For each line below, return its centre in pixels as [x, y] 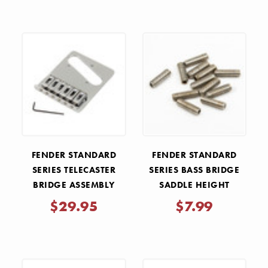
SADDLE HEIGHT [194, 185]
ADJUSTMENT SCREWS [194, 200]
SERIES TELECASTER [74, 170]
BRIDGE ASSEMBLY [74, 185]
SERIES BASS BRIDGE [194, 170]
